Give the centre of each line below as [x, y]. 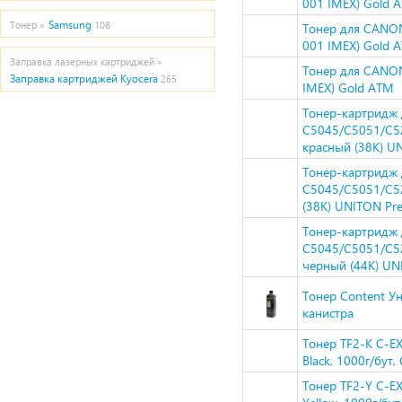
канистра [328, 313]
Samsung [70, 25]
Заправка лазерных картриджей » [86, 61]
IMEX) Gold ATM [348, 87]
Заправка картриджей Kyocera [84, 79]
